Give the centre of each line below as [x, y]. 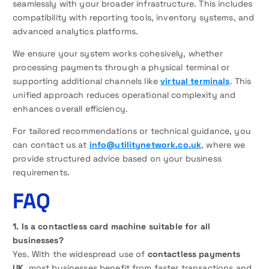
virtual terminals [195, 81]
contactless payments [194, 254]
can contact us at [51, 144]
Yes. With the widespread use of [80, 254]
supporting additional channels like [87, 81]
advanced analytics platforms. [76, 31]
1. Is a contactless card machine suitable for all [112, 226]
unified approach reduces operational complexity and [124, 95]
